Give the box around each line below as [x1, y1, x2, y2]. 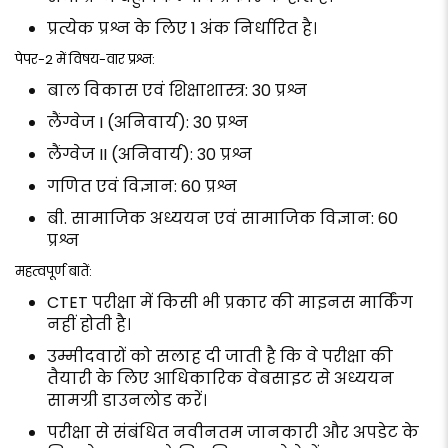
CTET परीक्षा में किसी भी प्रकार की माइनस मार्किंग [47, 291, 413, 315]
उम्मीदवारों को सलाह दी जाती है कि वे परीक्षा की [47, 345, 393, 369]
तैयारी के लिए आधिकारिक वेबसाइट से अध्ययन [47, 367, 394, 391]
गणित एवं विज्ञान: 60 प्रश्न [47, 175, 237, 199]
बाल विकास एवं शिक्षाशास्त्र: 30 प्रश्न [47, 79, 307, 103]
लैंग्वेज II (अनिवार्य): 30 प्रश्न [47, 143, 252, 167]
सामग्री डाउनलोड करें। [47, 389, 207, 413]
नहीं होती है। [47, 313, 131, 337]
